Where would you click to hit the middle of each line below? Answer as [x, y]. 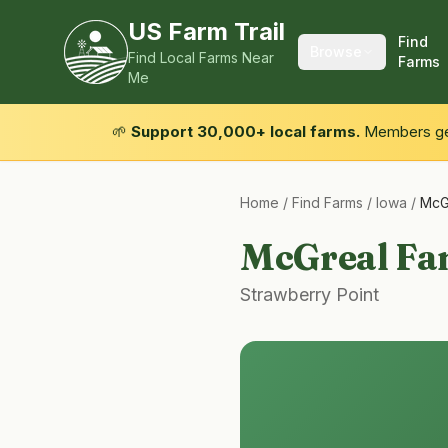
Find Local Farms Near [201, 57]
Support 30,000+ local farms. [245, 131]
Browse [335, 51]
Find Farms [327, 202]
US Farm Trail [206, 31]
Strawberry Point [309, 294]
